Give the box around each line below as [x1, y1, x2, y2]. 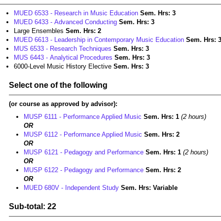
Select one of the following [9, 81, 108, 89]
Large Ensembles [14, 27, 66, 35]
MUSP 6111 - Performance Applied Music [24, 113, 142, 120]
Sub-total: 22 [9, 202, 56, 211]
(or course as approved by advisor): [9, 100, 117, 108]
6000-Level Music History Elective [14, 63, 113, 70]
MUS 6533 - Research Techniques [14, 45, 111, 52]
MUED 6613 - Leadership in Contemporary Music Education [14, 36, 184, 43]
